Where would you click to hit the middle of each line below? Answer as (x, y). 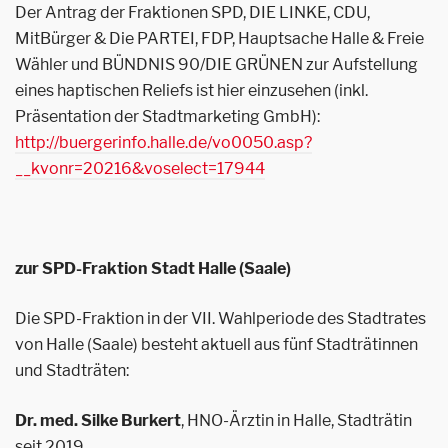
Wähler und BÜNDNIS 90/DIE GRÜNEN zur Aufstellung (216, 64)
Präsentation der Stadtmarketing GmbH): (167, 116)
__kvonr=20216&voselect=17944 (140, 168)
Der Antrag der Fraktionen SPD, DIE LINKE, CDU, (192, 12)
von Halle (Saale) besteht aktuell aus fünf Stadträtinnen (216, 344)
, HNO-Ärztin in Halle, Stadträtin (296, 420)
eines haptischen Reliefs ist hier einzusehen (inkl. (191, 90)
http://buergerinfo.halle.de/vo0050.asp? (163, 142)
